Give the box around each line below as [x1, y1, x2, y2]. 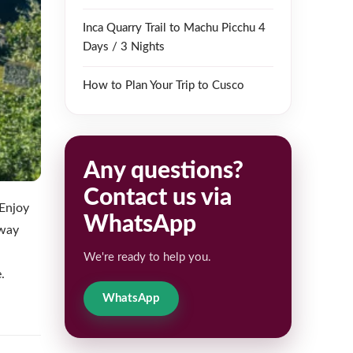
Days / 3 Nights [83, 41, 165, 54]
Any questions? [84, 159, 243, 184]
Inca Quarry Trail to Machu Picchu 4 [83, 22, 266, 35]
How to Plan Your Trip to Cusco [83, 80, 244, 92]
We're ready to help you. [84, 251, 211, 264]
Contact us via [84, 186, 232, 210]
